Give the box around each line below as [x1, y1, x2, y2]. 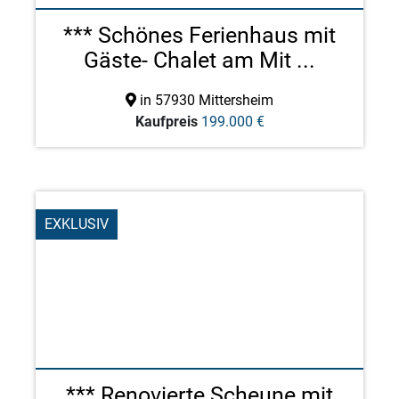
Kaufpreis [134, 113, 198, 130]
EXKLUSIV [45, 216, 109, 232]
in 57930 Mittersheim [136, 92, 273, 109]
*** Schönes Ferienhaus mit [63, 22, 336, 48]
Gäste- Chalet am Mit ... [84, 47, 315, 73]
